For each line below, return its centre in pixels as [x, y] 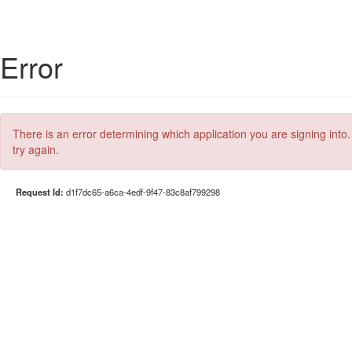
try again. [36, 149]
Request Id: [41, 192]
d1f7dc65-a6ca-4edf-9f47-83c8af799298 [143, 192]
